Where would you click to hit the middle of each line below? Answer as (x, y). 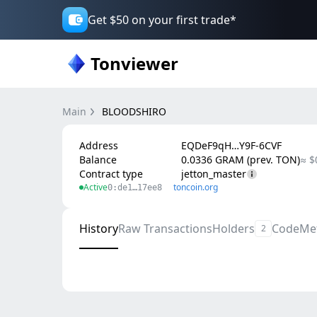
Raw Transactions (165, 229)
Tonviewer (134, 63)
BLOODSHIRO (134, 111)
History (99, 229)
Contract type (111, 174)
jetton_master (214, 174)
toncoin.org (196, 187)
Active (96, 187)
